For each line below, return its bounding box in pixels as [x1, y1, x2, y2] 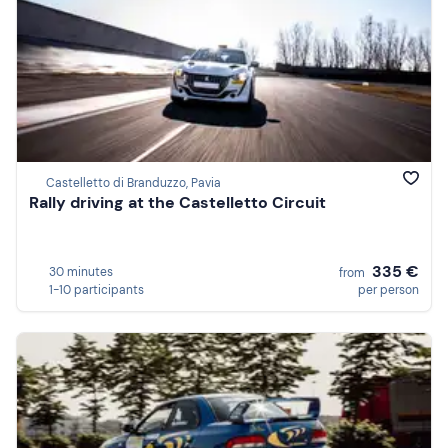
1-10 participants [49, 281, 144, 298]
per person [358, 281, 419, 298]
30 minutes [49, 263, 113, 280]
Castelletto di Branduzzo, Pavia [46, 175, 221, 192]
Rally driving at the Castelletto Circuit [29, 192, 326, 214]
